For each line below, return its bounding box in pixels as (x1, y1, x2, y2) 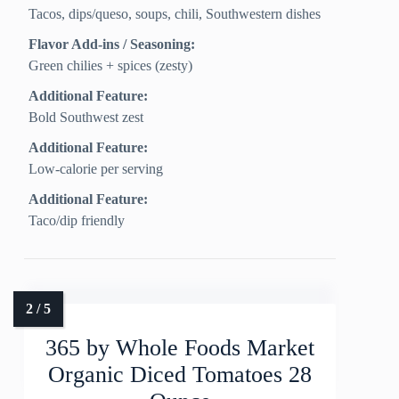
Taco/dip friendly (28, 213, 126, 229)
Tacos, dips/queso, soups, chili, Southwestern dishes (28, 6, 322, 22)
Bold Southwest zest (28, 110, 144, 126)
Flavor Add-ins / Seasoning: (28, 37, 196, 53)
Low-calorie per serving (28, 161, 164, 177)
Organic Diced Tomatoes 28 (48, 362, 313, 388)
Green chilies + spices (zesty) (28, 58, 193, 74)
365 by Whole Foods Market (45, 335, 315, 362)
